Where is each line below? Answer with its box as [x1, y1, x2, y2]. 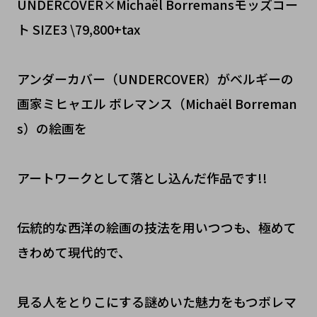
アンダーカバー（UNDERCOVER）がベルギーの [16, 69, 294, 88]
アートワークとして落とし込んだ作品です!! [16, 168, 267, 188]
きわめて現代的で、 [16, 243, 131, 262]
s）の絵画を [16, 119, 87, 138]
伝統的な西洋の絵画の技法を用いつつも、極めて [16, 218, 296, 237]
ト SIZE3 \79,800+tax [16, 20, 140, 39]
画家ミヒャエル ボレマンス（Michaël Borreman [16, 94, 297, 113]
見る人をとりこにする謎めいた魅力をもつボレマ [16, 292, 296, 311]
